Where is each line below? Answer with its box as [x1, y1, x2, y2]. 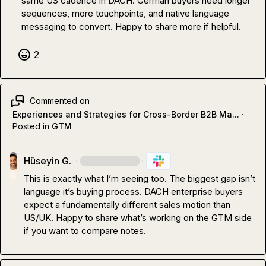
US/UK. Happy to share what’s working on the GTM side [23, 211, 252, 223]
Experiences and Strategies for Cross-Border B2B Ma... [12, 109, 239, 119]
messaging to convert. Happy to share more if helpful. [21, 20, 242, 32]
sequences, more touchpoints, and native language [21, 7, 230, 19]
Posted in [12, 121, 49, 131]
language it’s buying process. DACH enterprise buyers [23, 185, 243, 197]
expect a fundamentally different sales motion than [23, 198, 230, 210]
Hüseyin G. [23, 154, 71, 167]
